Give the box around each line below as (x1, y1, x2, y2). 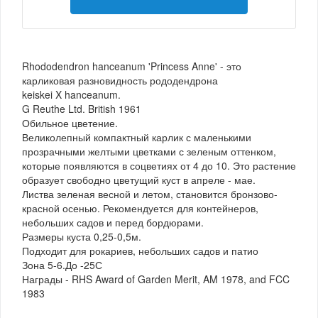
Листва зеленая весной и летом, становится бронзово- (22, 187, 278, 202)
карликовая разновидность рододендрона (22, 73, 218, 88)
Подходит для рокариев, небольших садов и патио (22, 243, 258, 258)
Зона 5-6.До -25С (22, 258, 102, 273)
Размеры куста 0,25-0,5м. (22, 229, 141, 244)
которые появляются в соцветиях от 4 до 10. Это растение (22, 158, 296, 173)
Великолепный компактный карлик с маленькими (22, 130, 251, 145)
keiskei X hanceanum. (22, 87, 121, 102)
